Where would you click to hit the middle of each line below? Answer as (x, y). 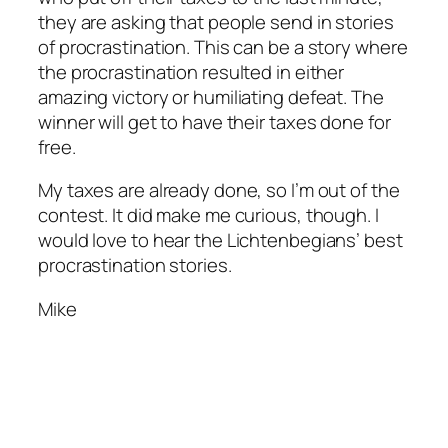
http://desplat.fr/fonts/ (131, 420)
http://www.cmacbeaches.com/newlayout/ (214, 370)
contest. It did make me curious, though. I (208, 215)
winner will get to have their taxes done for (214, 121)
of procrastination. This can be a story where (223, 46)
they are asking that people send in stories (216, 21)
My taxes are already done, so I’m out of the (219, 190)
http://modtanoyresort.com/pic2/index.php (215, 395)
